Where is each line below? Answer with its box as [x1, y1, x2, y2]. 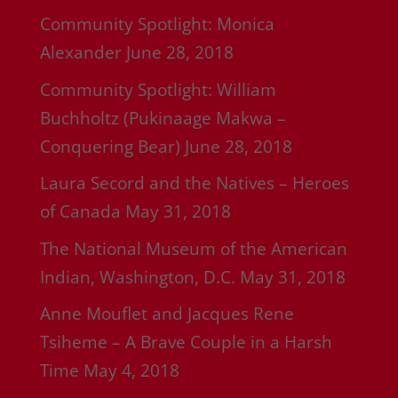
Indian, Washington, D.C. [39, 265, 235, 289]
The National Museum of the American [39, 236, 347, 260]
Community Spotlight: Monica [39, 12, 275, 36]
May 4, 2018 [83, 359, 179, 383]
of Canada [39, 200, 121, 224]
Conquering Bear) [39, 134, 180, 158]
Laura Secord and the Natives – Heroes [39, 171, 349, 195]
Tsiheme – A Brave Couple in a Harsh [39, 330, 332, 354]
